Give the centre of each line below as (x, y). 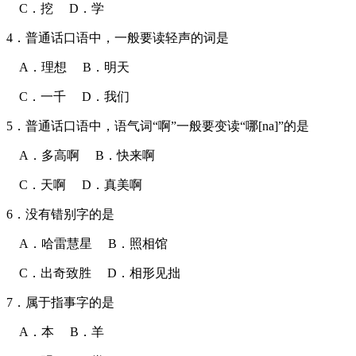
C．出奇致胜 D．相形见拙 (93, 273)
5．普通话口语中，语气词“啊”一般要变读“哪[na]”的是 (158, 126)
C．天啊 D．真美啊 (74, 184)
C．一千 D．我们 (68, 96)
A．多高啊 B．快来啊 (81, 155)
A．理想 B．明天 (68, 67)
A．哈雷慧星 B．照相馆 (87, 243)
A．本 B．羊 (55, 331)
